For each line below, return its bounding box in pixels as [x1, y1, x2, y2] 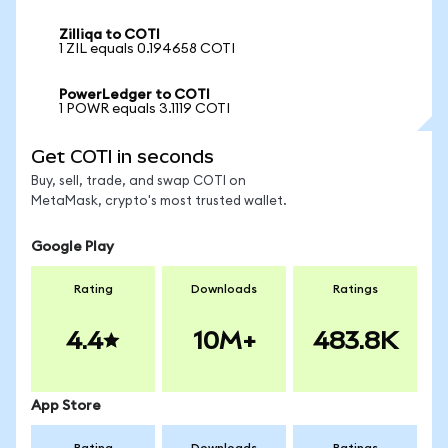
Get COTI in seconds [31, 146, 214, 167]
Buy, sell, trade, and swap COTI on [31, 175, 246, 188]
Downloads [191, 283, 257, 295]
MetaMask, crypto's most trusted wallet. [31, 195, 287, 208]
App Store [31, 399, 101, 413]
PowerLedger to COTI [59, 88, 210, 102]
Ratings [332, 283, 378, 295]
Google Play [31, 240, 114, 254]
